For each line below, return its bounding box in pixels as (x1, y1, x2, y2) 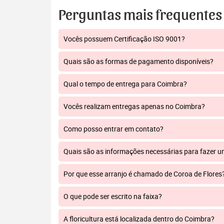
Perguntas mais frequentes (58, 8, 222, 23)
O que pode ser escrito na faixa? (63, 191, 162, 201)
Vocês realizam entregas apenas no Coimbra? (63, 101, 205, 111)
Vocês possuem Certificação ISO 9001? (63, 34, 185, 43)
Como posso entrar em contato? (63, 124, 163, 133)
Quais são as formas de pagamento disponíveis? (63, 56, 213, 66)
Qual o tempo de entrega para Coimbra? (63, 79, 187, 88)
